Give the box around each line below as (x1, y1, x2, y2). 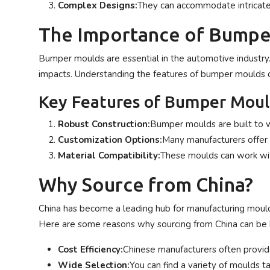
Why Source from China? (39, 174, 253, 195)
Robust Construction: (58, 118, 150, 130)
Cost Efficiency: (58, 243, 123, 256)
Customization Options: (58, 134, 162, 146)
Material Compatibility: (58, 149, 160, 162)
